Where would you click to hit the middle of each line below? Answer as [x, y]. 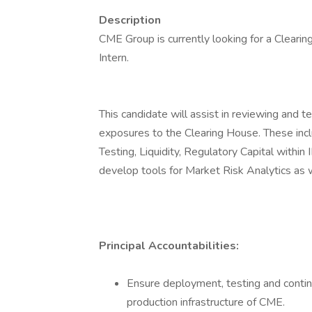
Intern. [114, 58]
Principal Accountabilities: [169, 246]
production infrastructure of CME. [206, 302]
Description [130, 20]
